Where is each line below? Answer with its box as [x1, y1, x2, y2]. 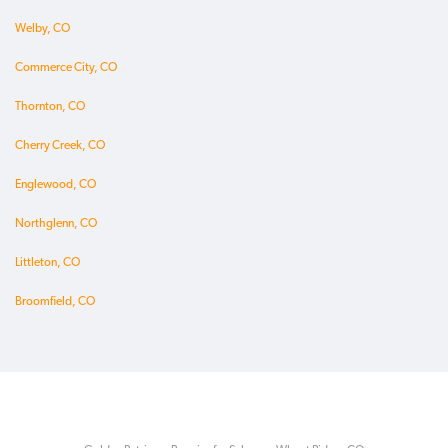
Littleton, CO [15, 257, 80, 270]
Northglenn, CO [15, 218, 97, 231]
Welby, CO [15, 23, 70, 36]
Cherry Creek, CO [15, 140, 105, 153]
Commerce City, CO [15, 62, 117, 75]
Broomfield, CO [15, 296, 95, 309]
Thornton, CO [15, 101, 85, 114]
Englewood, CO [15, 179, 96, 192]
